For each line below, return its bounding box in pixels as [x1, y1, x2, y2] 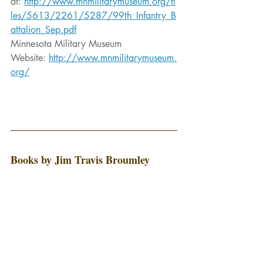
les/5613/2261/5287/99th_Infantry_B [11, 9, 176, 22]
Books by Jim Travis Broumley [11, 151, 150, 167]
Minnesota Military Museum [11, 37, 124, 50]
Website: [11, 51, 49, 64]
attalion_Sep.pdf [11, 23, 76, 36]
